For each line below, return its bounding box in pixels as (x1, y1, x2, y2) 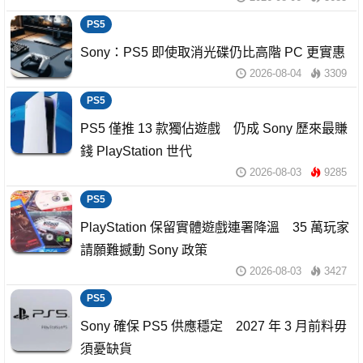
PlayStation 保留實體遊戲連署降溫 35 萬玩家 (80, 220, 349, 234)
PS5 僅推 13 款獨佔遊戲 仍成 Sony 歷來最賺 (80, 121, 348, 135)
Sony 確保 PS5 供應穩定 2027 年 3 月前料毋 (80, 318, 347, 333)
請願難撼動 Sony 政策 (80, 242, 207, 257)
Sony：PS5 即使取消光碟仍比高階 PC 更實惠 (80, 45, 345, 59)
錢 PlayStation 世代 (80, 143, 192, 158)
